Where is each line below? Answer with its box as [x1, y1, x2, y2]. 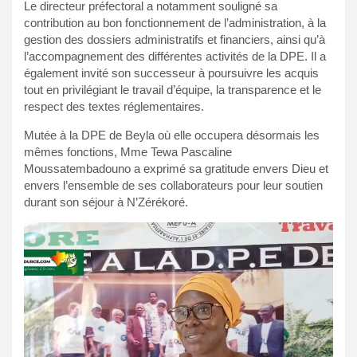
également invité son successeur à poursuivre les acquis [24, 66, 319, 80]
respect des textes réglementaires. [24, 100, 204, 114]
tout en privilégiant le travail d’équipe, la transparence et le [24, 83, 321, 97]
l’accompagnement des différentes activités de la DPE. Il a [24, 49, 326, 64]
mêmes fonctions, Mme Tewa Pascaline [24, 145, 232, 159]
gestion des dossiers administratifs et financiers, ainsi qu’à [24, 33, 325, 47]
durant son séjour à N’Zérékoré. [24, 195, 188, 210]
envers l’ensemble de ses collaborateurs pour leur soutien [24, 178, 323, 193]
